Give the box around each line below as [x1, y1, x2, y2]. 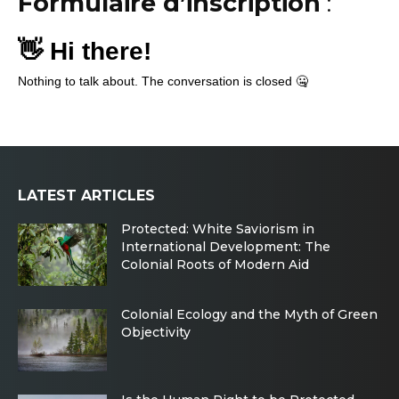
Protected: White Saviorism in [121, 221, 314, 237]
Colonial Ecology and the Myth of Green [121, 306, 378, 322]
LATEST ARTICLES [18, 187, 155, 204]
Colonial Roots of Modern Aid [121, 256, 309, 273]
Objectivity [121, 324, 191, 340]
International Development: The [121, 239, 330, 255]
